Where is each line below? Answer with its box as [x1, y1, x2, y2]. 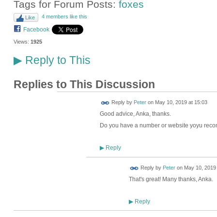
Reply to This [22, 54, 91, 67]
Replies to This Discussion [13, 78, 155, 91]
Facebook [23, 26, 49, 33]
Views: [13, 39, 29, 45]
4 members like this [41, 13, 87, 19]
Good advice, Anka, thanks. [99, 110, 171, 118]
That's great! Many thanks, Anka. [128, 176, 213, 183]
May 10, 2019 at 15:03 [155, 99, 207, 106]
